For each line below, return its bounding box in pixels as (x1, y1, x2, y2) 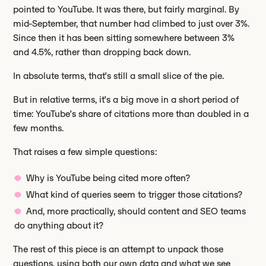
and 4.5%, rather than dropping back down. (13, 46, 191, 58)
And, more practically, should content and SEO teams (26, 205, 246, 217)
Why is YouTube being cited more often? (26, 172, 191, 184)
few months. (13, 122, 64, 134)
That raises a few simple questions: (13, 146, 157, 158)
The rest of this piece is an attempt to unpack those (13, 243, 224, 255)
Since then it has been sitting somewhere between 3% (13, 32, 235, 44)
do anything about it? (14, 220, 104, 232)
